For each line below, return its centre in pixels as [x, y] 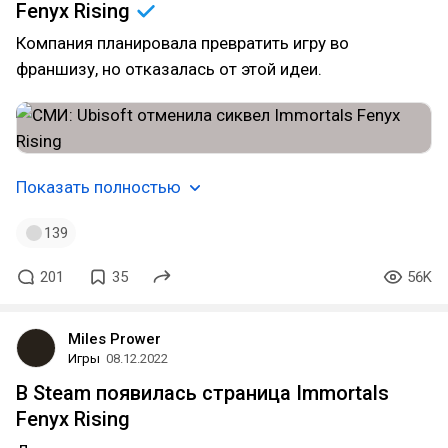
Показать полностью [98, 187]
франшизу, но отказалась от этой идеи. [169, 69]
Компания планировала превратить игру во [182, 43]
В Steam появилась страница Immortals [202, 393]
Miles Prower [114, 339]
